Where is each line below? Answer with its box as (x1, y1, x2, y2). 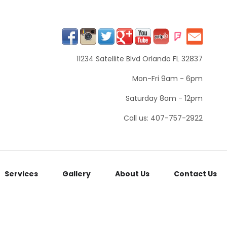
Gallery (62, 169, 91, 179)
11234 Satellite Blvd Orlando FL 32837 (77, 54, 203, 64)
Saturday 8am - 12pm (126, 93, 203, 103)
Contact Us (174, 169, 217, 179)
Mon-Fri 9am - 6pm (132, 73, 203, 84)
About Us (115, 169, 149, 179)
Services (5, 169, 38, 179)
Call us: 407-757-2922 (124, 113, 203, 123)
